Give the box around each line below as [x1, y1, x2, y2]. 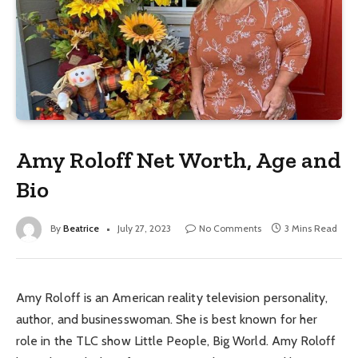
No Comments [199, 222, 261, 235]
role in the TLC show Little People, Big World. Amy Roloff [16, 333, 336, 349]
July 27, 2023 [117, 222, 171, 235]
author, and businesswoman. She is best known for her [16, 312, 318, 328]
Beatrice [63, 222, 99, 235]
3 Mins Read [284, 222, 337, 235]
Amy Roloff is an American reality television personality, [16, 290, 328, 306]
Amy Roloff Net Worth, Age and [16, 146, 342, 174]
